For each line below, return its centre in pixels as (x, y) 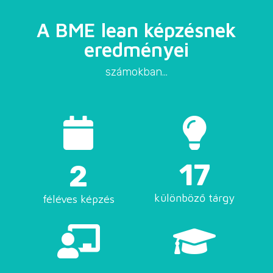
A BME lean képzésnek (136, 30)
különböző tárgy (195, 198)
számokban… (136, 72)
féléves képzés (78, 199)
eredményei (136, 50)
